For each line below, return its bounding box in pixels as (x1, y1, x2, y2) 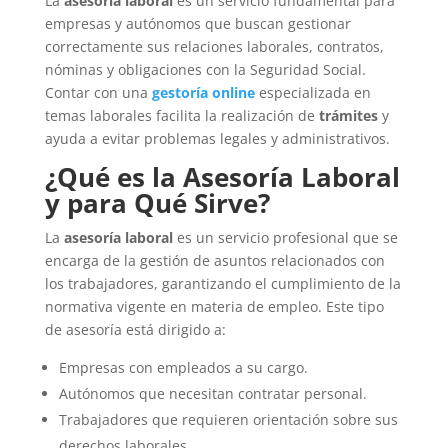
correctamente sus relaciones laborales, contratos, (44, 37, 384, 56)
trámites (318, 106, 378, 125)
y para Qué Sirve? (44, 185, 270, 221)
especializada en (258, 83, 371, 102)
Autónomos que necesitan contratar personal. (58, 384, 367, 403)
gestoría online (151, 83, 255, 102)
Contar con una (44, 83, 148, 102)
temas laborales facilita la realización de (44, 106, 319, 125)
